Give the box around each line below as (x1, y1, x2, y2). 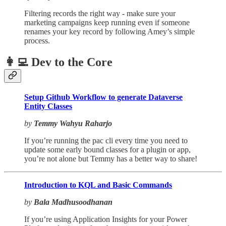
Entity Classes (24, 102, 72, 111)
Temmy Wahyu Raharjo (34, 119, 112, 128)
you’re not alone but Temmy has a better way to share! (24, 154, 197, 163)
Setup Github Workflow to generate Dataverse (24, 93, 183, 102)
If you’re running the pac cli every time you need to (24, 136, 188, 145)
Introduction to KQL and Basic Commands (24, 181, 172, 190)
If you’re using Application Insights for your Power (24, 215, 187, 224)
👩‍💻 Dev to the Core (4, 55, 112, 69)
